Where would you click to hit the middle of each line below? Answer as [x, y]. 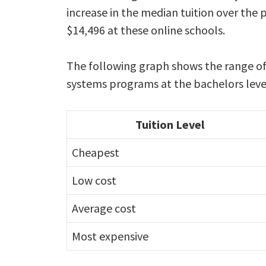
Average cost [104, 208]
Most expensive [110, 236]
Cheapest [96, 152]
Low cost [94, 180]
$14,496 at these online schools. [146, 30]
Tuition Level [170, 124]
